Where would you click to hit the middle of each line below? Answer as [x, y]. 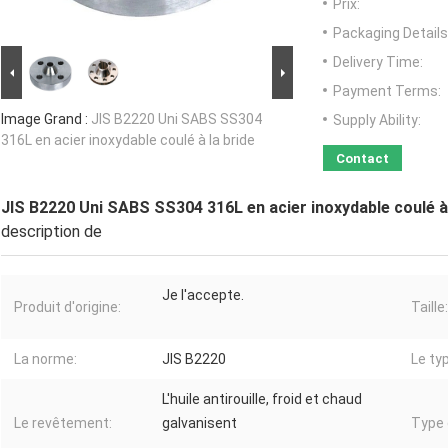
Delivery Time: [378, 62]
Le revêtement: [63, 423]
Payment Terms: [387, 91]
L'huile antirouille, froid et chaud [262, 399]
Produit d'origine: [67, 307]
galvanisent [199, 423]
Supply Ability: [377, 120]
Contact [362, 159]
